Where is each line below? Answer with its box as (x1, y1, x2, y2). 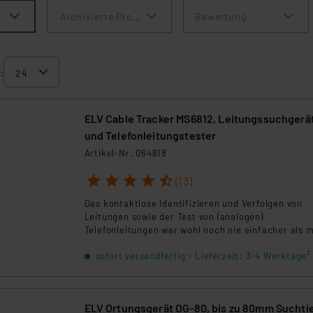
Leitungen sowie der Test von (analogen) (84, 210, 263, 222)
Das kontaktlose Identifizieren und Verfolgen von (84, 197, 303, 209)
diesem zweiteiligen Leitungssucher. (84, 237, 248, 249)
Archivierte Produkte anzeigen (59, 10, 205, 22)
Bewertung (195, 10, 247, 22)
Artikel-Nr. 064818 (84, 147, 167, 159)
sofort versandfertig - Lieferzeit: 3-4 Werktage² (95, 249, 310, 261)
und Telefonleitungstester (84, 129, 217, 142)
